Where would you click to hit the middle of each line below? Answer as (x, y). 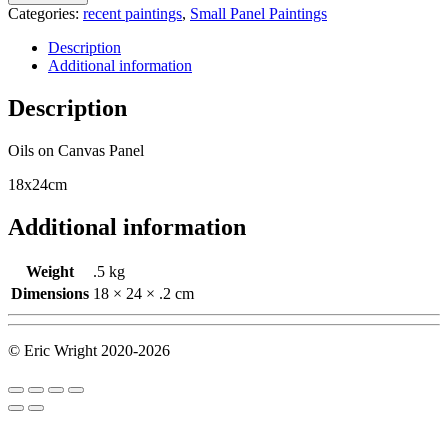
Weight (50, 272)
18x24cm (37, 184)
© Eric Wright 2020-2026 (89, 351)
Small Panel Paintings (258, 13)
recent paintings (132, 13)
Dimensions (50, 294)
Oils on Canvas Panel (76, 150)
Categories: (45, 13)
